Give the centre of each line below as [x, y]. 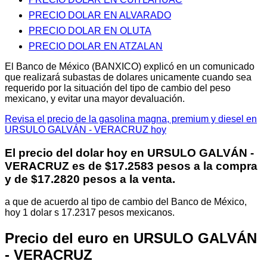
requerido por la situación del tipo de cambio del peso [118, 88]
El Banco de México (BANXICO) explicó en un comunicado [130, 66]
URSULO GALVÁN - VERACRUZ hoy [86, 129]
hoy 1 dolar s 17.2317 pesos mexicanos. [90, 213]
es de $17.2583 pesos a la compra [163, 166]
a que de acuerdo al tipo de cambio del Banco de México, [126, 202]
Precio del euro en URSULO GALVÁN [131, 238]
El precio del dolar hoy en [76, 153]
